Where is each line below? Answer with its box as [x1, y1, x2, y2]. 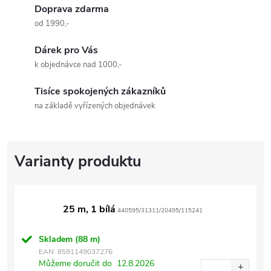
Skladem [39, 233, 75, 245]
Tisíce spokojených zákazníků [34, 84, 166, 98]
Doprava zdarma [34, 2, 109, 16]
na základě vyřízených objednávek [34, 100, 155, 111]
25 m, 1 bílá [63, 202, 116, 216]
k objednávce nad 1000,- [34, 59, 122, 70]
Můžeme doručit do [39, 257, 112, 269]
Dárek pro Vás [34, 43, 98, 57]
